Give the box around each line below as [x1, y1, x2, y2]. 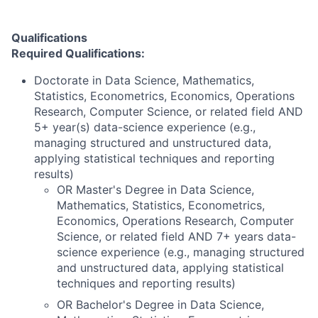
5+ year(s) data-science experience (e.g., [34, 120, 256, 134]
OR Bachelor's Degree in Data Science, [57, 297, 264, 312]
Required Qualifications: [11, 46, 145, 60]
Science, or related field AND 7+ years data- [57, 229, 296, 243]
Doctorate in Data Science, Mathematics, [34, 73, 254, 87]
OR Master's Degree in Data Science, [57, 182, 254, 197]
